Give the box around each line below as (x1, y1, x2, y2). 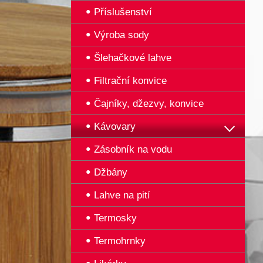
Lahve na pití (94, 190, 150, 201)
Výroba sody (94, 29, 149, 41)
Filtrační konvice (94, 75, 167, 86)
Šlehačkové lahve (94, 52, 171, 63)
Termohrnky (94, 235, 146, 247)
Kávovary (94, 121, 136, 132)
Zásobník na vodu (94, 144, 172, 155)
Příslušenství (94, 6, 152, 18)
